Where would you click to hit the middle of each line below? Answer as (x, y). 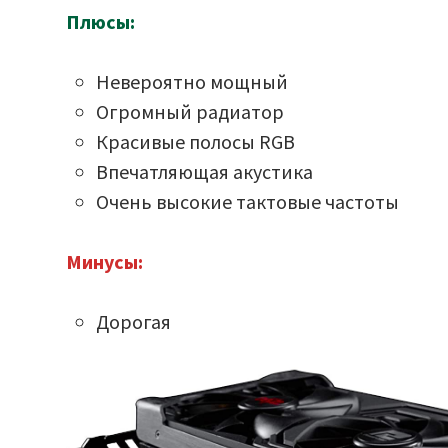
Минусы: (105, 261)
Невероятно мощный (192, 81)
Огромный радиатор (190, 111)
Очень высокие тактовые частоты (248, 201)
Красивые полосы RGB (196, 141)
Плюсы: (101, 21)
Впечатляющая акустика (205, 171)
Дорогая (134, 321)
